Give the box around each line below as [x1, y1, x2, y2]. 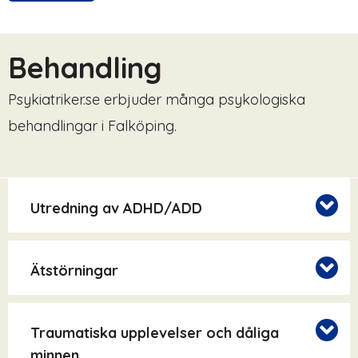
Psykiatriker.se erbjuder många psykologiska [8, 89, 305, 109]
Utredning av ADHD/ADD [30, 199, 202, 218]
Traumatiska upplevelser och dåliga [30, 324, 279, 343]
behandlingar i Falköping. [8, 116, 177, 135]
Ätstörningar [30, 261, 118, 280]
